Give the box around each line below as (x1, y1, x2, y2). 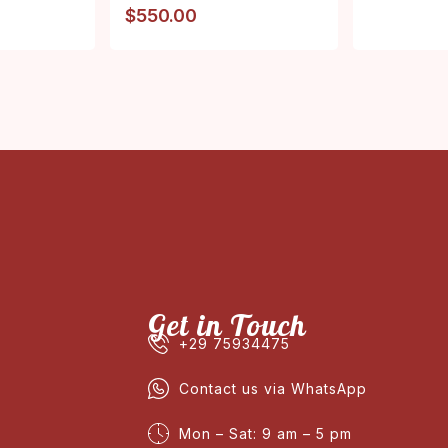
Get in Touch (147, 305, 306, 344)
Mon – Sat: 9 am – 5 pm (178, 424, 352, 442)
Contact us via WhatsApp (178, 379, 367, 397)
